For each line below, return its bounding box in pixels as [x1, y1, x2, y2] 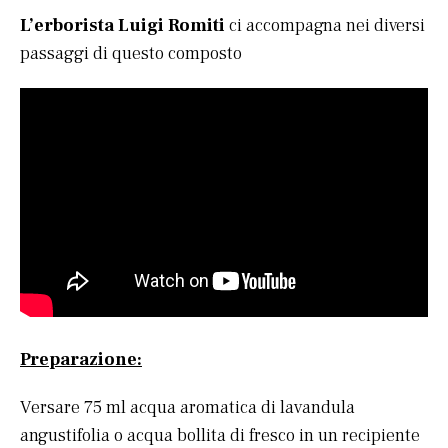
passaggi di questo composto [20, 42, 242, 65]
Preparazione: [20, 348, 142, 372]
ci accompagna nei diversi [225, 14, 425, 37]
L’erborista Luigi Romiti [20, 14, 225, 37]
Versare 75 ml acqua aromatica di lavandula [20, 396, 355, 420]
